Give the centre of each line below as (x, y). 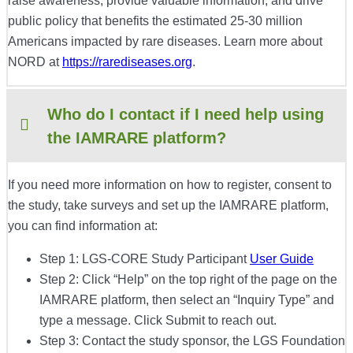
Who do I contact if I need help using (186, 115)
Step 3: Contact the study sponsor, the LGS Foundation (192, 341)
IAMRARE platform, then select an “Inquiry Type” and (187, 300)
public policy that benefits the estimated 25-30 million (155, 21)
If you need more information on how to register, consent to (170, 185)
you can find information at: (83, 226)
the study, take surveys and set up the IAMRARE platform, (168, 206)
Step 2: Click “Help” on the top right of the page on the (188, 280)
